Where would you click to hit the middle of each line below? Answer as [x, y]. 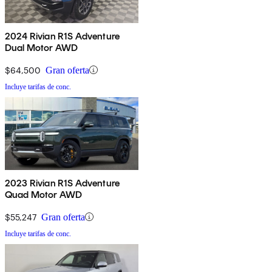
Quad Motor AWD [44, 194]
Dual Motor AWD [42, 47]
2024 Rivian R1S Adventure [62, 36]
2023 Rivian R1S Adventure [62, 183]
